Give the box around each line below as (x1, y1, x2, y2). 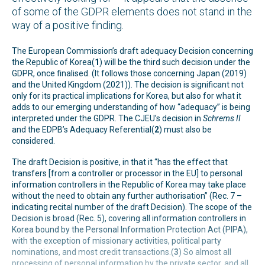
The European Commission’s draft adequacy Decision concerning (12, 46, 253, 56)
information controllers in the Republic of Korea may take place (12, 180, 246, 190)
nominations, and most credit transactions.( (12, 247, 174, 257)
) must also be (159, 124, 212, 134)
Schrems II (203, 113, 241, 123)
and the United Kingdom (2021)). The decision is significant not (12, 79, 244, 89)
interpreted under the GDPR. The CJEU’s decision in (12, 113, 203, 123)
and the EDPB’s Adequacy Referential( (12, 124, 154, 134)
